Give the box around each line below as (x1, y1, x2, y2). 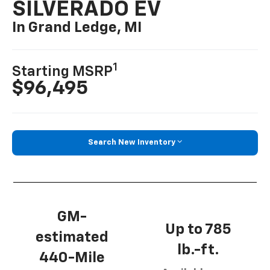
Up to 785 (165, 222, 231, 237)
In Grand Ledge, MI (12, 20, 142, 36)
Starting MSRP (12, 64, 113, 80)
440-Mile (39, 250, 105, 265)
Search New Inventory (88, 139, 175, 147)
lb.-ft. (177, 243, 219, 258)
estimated (36, 230, 108, 245)
